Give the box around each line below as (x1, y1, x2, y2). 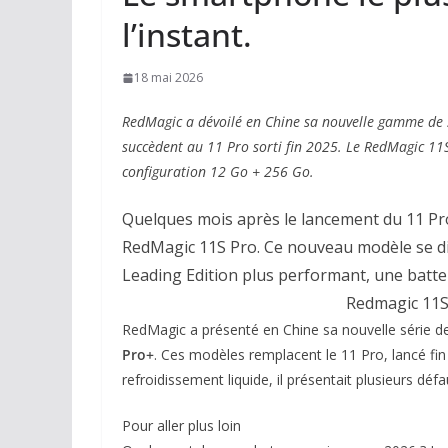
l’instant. (122, 13, 252, 56)
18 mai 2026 (134, 69, 203, 86)
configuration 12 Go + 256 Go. (122, 162, 314, 181)
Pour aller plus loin (122, 416, 241, 435)
